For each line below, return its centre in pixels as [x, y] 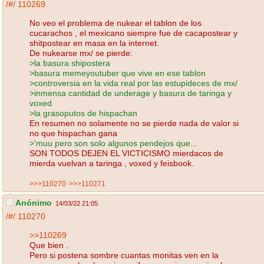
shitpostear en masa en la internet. [94, 43]
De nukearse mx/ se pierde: [81, 53]
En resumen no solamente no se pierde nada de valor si [134, 123]
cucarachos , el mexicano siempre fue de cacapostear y [133, 33]
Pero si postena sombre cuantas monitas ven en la [124, 255]
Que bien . [49, 245]
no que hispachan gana [73, 133]
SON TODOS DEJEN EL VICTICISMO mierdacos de [126, 153]
